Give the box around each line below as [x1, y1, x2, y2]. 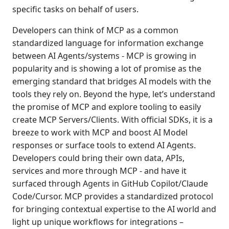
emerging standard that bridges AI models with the [12, 76, 211, 87]
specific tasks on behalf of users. [12, 4, 139, 15]
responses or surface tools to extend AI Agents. [12, 140, 196, 151]
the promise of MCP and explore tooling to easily [12, 101, 201, 112]
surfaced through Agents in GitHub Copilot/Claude [12, 178, 208, 189]
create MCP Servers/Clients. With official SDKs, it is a [12, 114, 213, 125]
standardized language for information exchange [12, 37, 203, 49]
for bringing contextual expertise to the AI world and [12, 203, 216, 215]
